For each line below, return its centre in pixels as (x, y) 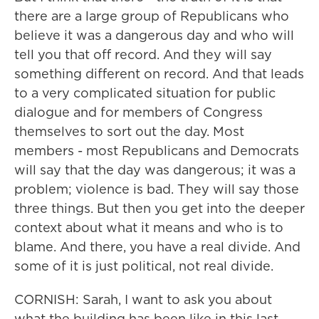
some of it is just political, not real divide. (144, 266)
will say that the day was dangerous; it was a (155, 170)
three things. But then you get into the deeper (159, 208)
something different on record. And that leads (159, 74)
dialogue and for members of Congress (138, 112)
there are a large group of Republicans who (152, 16)
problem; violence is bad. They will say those (157, 189)
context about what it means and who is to (149, 228)
